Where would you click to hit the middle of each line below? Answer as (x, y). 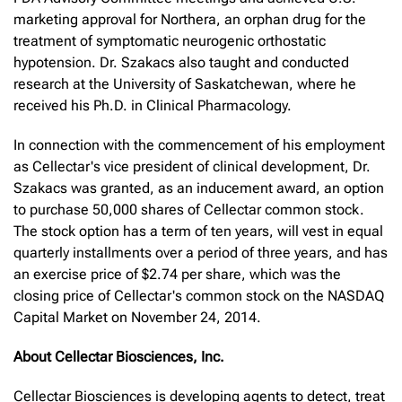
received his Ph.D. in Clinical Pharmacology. (156, 105)
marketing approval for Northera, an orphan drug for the (190, 19)
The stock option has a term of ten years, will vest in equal (198, 231)
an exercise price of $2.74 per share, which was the (177, 274)
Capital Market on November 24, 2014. (137, 317)
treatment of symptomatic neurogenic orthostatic (170, 40)
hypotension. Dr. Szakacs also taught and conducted (181, 62)
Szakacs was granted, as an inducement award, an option (199, 188)
